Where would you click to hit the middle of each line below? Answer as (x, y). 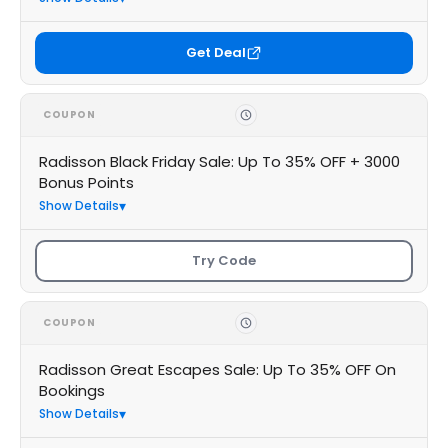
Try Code (224, 260)
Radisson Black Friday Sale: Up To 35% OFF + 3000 (219, 161)
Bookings (72, 390)
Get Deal (216, 52)
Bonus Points (86, 182)
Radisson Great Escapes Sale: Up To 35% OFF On (217, 369)
